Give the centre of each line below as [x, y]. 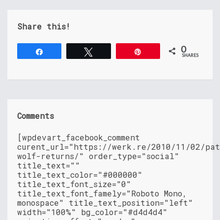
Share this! [44, 26]
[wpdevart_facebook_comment [79, 137]
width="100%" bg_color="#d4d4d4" [92, 212]
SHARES [191, 55]
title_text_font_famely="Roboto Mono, [102, 193]
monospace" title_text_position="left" [105, 202]
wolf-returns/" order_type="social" [98, 156]
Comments [36, 115]
